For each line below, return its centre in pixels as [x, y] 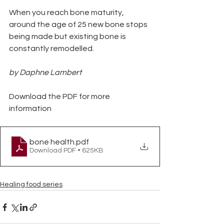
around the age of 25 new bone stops [79, 24]
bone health [52, 142]
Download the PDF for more [60, 96]
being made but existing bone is [68, 36]
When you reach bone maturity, [67, 12]
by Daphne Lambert [45, 72]
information [30, 108]
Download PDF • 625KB [66, 150]
